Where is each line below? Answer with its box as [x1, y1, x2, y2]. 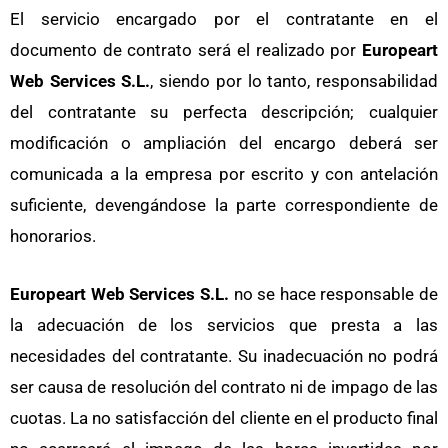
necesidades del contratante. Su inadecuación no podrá [10, 346, 438, 367]
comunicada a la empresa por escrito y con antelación [10, 163, 438, 184]
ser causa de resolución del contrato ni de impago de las [10, 377, 438, 398]
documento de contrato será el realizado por [10, 39, 362, 60]
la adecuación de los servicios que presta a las [10, 315, 438, 336]
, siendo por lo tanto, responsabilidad [150, 70, 439, 91]
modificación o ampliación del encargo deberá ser [10, 132, 438, 153]
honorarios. [10, 225, 96, 246]
